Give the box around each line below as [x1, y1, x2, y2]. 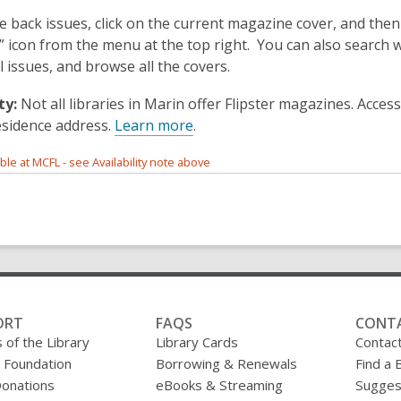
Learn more [115, 115, 193, 136]
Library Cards [156, 332, 239, 351]
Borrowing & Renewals [156, 354, 298, 372]
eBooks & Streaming [156, 375, 284, 394]
